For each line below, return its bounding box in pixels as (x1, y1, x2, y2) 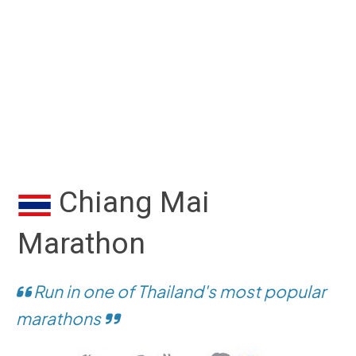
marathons (16, 308, 104, 329)
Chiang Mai (52, 184, 210, 219)
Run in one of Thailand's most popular (30, 281, 326, 302)
